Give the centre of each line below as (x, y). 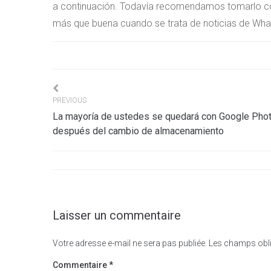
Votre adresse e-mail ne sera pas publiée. (130, 243)
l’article (91, 165)
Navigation (110, 98)
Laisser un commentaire (117, 215)
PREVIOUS (70, 100)
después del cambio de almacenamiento (138, 131)
